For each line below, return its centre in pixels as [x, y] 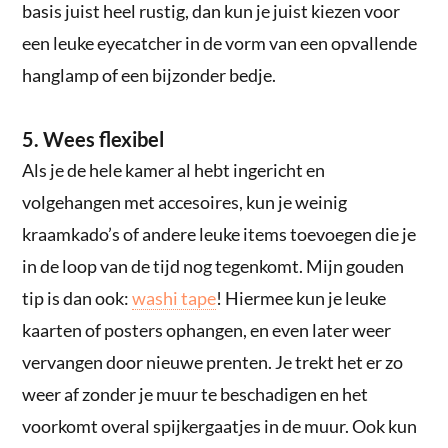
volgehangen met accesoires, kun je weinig [185, 201]
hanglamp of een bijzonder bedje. [149, 74]
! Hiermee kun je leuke [301, 297]
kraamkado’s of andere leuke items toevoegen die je [219, 233]
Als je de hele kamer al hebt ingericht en [174, 169]
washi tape [174, 297]
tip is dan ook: [77, 297]
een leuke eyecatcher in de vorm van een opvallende [220, 42]
